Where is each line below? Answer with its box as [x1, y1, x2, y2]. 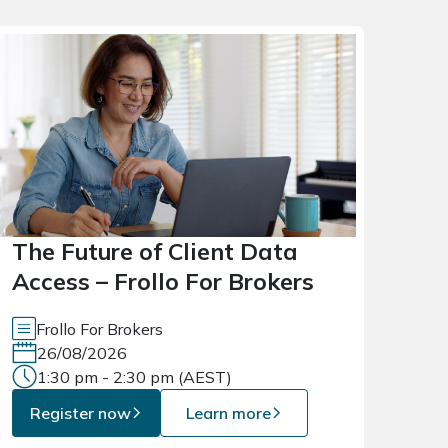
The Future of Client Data [12, 237, 298, 267]
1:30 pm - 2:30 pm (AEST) [37, 367, 232, 388]
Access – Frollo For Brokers [12, 267, 314, 297]
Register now [29, 403, 131, 424]
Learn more [185, 403, 271, 424]
